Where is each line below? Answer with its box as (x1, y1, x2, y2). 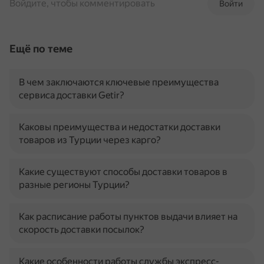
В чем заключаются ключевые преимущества (19, 77, 219, 88)
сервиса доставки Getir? (19, 90, 124, 101)
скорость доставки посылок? (19, 224, 144, 235)
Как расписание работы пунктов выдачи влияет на (19, 211, 237, 222)
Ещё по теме (9, 42, 72, 55)
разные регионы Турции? (19, 179, 130, 190)
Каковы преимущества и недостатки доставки (19, 121, 220, 133)
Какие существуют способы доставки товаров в (19, 166, 227, 177)
